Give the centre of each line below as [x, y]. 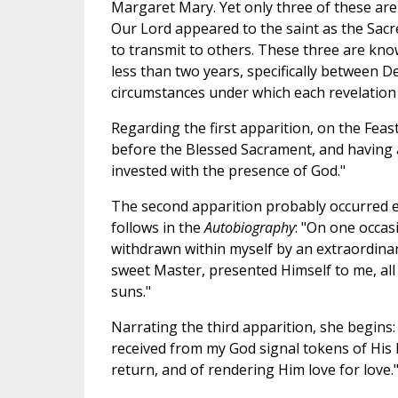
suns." [131, 292]
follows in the [157, 228]
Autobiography [249, 228]
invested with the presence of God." [228, 171]
